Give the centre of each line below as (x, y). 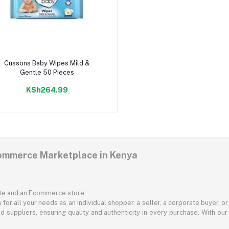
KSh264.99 (47, 90)
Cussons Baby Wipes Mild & (47, 63)
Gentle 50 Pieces (47, 72)
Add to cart (47, 59)
